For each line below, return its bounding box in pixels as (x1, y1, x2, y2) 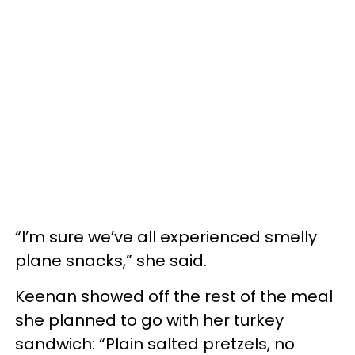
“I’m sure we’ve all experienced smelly (15, 226, 317, 249)
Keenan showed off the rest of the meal (15, 285, 333, 308)
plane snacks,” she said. (15, 250, 207, 273)
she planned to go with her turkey (15, 309, 284, 332)
